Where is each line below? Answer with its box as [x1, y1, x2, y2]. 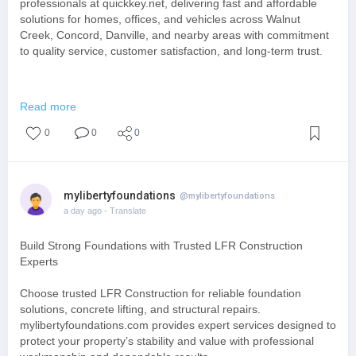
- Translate [104, 206, 146, 215]
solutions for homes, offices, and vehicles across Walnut [20, 13, 300, 25]
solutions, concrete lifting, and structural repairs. [20, 303, 261, 315]
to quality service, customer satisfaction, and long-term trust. [20, 44, 323, 57]
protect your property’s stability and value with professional [20, 335, 314, 347]
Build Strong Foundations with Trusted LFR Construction [20, 239, 303, 252]
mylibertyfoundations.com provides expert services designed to [20, 319, 336, 331]
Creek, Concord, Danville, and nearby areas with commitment [20, 29, 329, 41]
